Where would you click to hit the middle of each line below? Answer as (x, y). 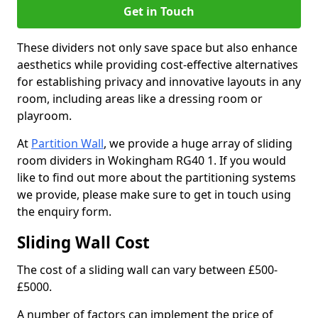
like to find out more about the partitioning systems (157, 177)
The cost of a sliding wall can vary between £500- (147, 270)
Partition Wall (67, 143)
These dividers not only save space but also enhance (157, 48)
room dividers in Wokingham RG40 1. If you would (152, 160)
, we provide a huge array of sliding (198, 143)
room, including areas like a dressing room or (140, 99)
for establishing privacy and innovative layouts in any (159, 82)
